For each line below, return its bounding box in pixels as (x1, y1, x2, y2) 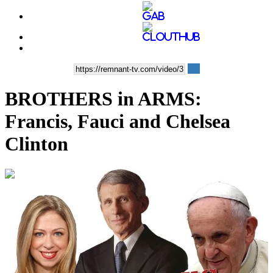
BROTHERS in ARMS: (5, 88, 202, 110)
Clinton (5, 133, 68, 155)
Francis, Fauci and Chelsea (5, 110, 230, 133)
